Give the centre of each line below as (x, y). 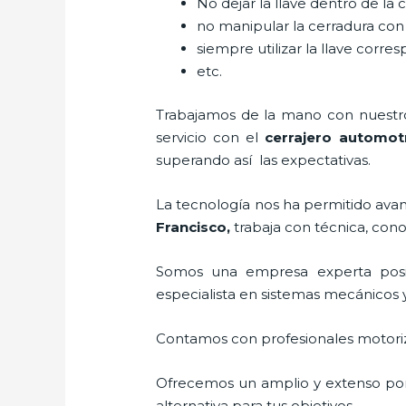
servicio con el (211, 137)
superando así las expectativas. (264, 159)
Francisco (192, 227)
